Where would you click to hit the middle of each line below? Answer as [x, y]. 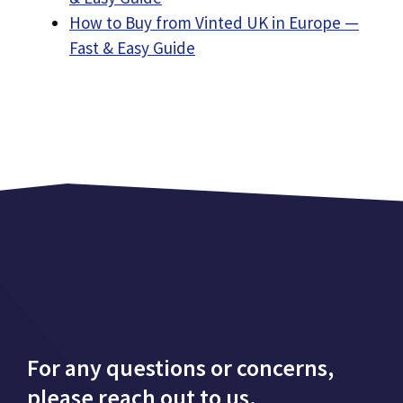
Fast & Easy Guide [132, 48]
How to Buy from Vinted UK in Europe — [214, 22]
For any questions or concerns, [180, 367]
